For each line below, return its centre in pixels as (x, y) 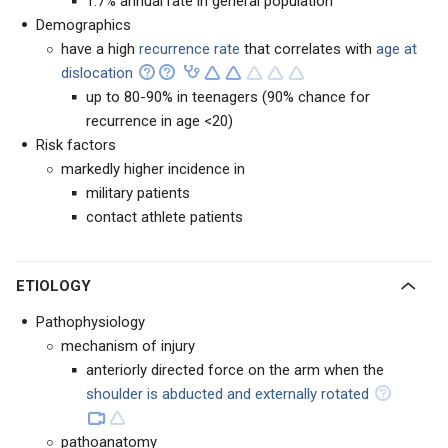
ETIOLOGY (58, 286)
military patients (138, 193)
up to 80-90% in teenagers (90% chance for (228, 97)
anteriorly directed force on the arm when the (235, 370)
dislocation (99, 73)
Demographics (83, 25)
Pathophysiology (90, 322)
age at (396, 49)
